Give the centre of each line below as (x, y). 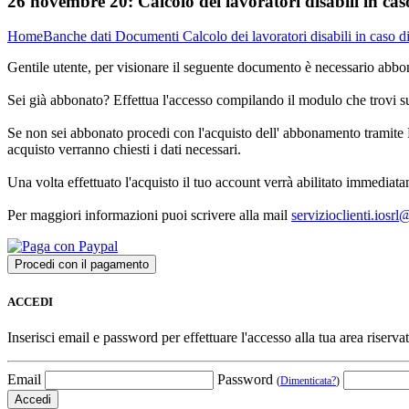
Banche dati (79, 37)
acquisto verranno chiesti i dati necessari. (124, 150)
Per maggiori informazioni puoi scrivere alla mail (149, 215)
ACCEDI (30, 301)
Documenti (149, 37)
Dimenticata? (308, 380)
